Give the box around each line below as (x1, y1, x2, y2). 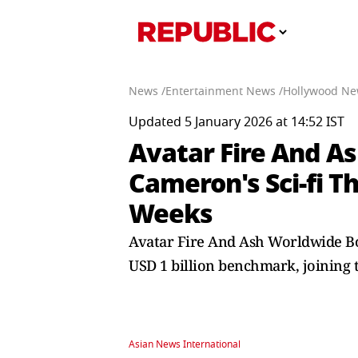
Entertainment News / (165, 83, 283, 100)
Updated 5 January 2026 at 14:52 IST (129, 113, 344, 132)
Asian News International (129, 337, 241, 352)
